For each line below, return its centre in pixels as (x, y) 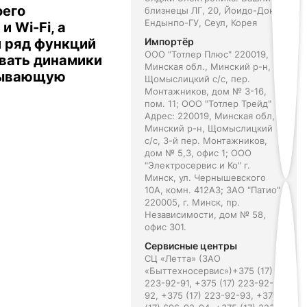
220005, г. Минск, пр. (192, 202)
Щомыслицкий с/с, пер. (197, 79)
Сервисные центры (191, 246)
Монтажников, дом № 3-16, (205, 91)
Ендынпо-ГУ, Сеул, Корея (200, 23)
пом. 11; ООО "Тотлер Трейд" (208, 103)
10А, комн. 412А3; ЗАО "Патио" (212, 190)
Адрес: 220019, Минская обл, (209, 116)
